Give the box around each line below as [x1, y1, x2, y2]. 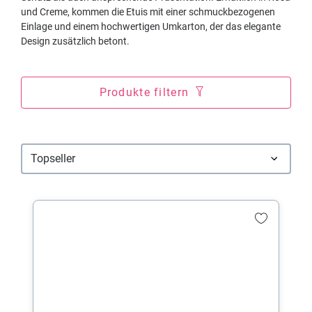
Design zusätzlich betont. [21, 36, 130, 47]
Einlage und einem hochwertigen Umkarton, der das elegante [21, 21, 281, 32]
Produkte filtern [99, 86, 193, 99]
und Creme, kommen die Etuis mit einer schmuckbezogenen [21, 6, 275, 17]
